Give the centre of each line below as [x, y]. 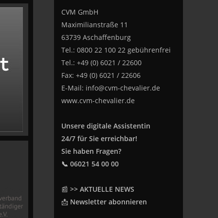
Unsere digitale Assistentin [106, 126]
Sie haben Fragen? [91, 151]
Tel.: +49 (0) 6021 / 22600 [101, 63]
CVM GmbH [80, 12]
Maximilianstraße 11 [94, 25]
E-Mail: [73, 88]
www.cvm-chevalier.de [98, 100]
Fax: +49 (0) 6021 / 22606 [101, 75]
